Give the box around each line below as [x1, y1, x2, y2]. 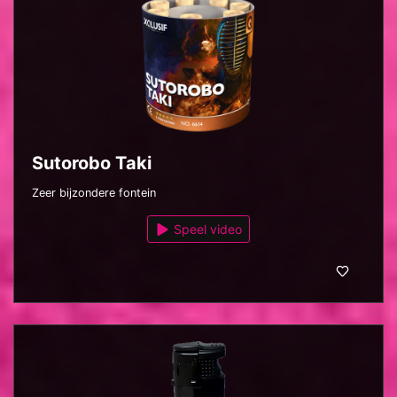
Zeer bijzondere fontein [32, 186, 156, 200]
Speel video [170, 222, 243, 237]
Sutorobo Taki [32, 152, 152, 175]
